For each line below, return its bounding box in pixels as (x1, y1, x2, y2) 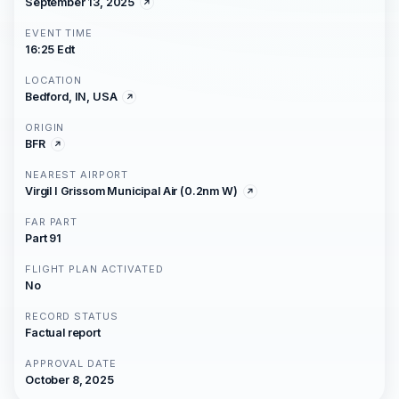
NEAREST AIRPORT (25, 168, 129, 181)
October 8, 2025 (25, 373, 114, 387)
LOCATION (25, 74, 83, 86)
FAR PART (25, 216, 78, 228)
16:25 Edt (25, 43, 75, 56)
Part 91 (25, 232, 61, 245)
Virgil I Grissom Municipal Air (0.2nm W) (25, 184, 238, 198)
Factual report (25, 326, 101, 339)
